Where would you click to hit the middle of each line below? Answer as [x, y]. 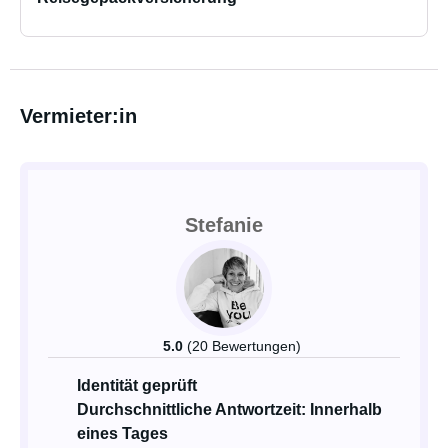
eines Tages [122, 433]
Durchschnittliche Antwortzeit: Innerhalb [229, 409]
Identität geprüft [137, 385]
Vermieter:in [78, 116]
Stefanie [224, 225]
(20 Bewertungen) [244, 346]
